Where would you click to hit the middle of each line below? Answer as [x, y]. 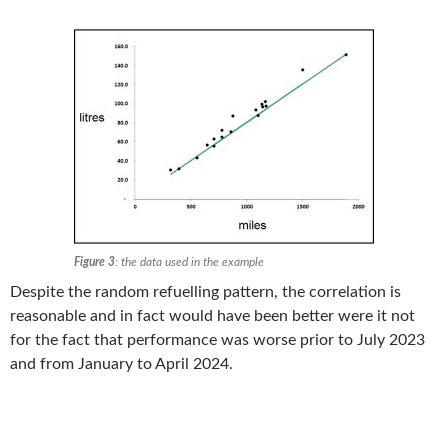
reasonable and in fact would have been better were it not [212, 316]
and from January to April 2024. [121, 364]
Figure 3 [94, 262]
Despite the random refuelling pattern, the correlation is [205, 292]
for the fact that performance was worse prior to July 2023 [217, 340]
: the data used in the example [189, 262]
